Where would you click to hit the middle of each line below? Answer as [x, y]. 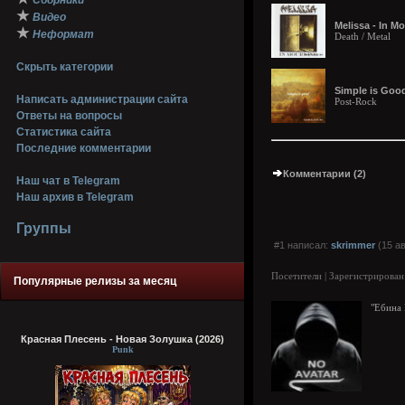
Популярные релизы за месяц [95, 281]
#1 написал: [301, 245]
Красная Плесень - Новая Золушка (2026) [122, 339]
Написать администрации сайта [102, 99]
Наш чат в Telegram [68, 181]
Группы [44, 228]
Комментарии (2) [325, 174]
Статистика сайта [64, 132]
